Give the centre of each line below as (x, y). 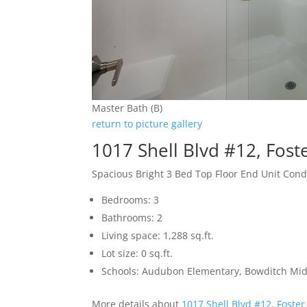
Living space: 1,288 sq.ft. (158, 235)
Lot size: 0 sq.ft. (137, 253)
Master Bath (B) (127, 108)
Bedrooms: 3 (131, 199)
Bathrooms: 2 (132, 217)
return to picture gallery (147, 123)
